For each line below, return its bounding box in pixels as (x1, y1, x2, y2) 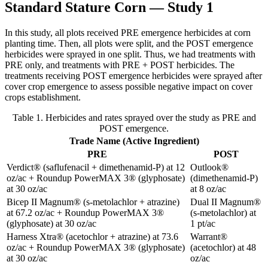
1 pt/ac (190, 218, 215, 229)
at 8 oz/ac (190, 183, 226, 194)
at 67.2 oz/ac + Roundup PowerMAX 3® (7, 207, 164, 218)
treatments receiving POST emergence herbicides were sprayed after (5, 70, 262, 81)
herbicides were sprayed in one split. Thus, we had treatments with (5, 48, 255, 59)
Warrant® (190, 231, 227, 242)
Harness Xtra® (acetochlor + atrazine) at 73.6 (7, 231, 178, 242)
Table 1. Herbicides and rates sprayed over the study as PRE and (12, 112, 256, 123)
